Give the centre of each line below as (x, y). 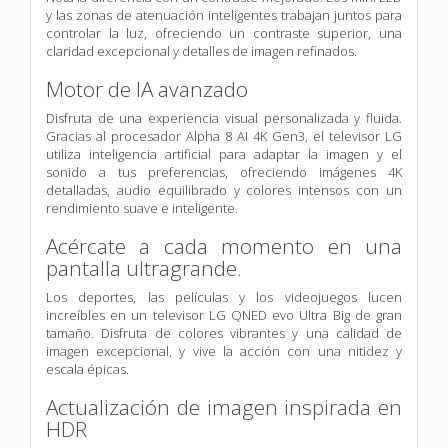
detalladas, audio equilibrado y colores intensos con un (224, 189)
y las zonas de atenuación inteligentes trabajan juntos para (224, 14)
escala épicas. (87, 368)
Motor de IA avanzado (147, 88)
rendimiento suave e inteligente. (142, 207)
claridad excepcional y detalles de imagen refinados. (201, 50)
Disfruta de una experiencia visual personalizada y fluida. (224, 117)
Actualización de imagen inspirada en (224, 406)
